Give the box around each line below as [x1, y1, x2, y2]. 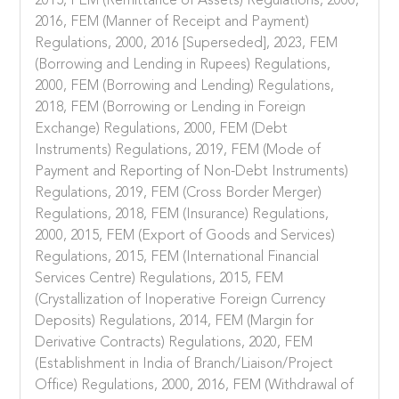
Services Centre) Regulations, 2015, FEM [35, 271, 284, 286]
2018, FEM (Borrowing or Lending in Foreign [35, 100, 306, 115]
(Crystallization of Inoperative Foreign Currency [35, 292, 326, 307]
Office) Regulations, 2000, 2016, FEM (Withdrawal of [35, 378, 354, 393]
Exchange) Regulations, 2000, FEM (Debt [35, 121, 289, 136]
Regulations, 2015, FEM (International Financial [35, 249, 320, 265]
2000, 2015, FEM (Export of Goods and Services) [35, 228, 336, 243]
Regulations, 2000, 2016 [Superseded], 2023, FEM [35, 36, 338, 51]
